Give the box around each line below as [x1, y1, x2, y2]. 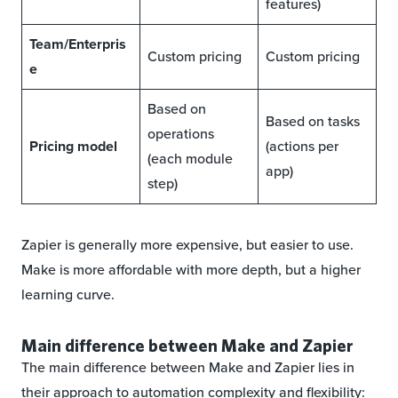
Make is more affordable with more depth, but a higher [21, 259, 361, 281]
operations [147, 123, 214, 145]
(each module [147, 148, 233, 170]
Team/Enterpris [29, 34, 126, 55]
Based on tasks [266, 111, 360, 132]
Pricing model [29, 136, 117, 157]
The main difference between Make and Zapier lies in [21, 357, 354, 378]
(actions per [266, 136, 338, 157]
